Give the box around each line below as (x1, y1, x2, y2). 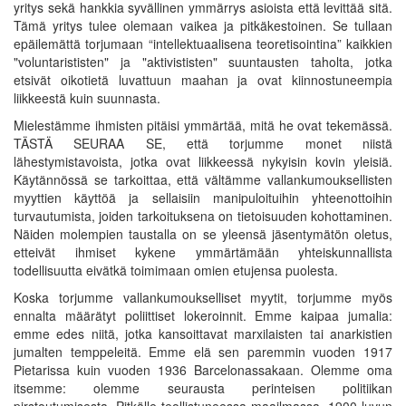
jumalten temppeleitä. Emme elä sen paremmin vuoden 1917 (14, 342, 392, 361)
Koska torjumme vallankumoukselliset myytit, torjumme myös (14, 287, 392, 306)
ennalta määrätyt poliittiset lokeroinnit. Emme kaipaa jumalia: (14, 305, 392, 324)
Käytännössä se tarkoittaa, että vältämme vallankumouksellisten (14, 169, 392, 188)
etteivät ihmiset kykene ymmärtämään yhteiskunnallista (14, 242, 392, 261)
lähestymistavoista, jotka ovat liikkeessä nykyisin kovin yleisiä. (14, 151, 392, 170)
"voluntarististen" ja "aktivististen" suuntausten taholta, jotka (14, 52, 392, 71)
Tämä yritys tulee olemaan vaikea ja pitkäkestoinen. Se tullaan (14, 15, 392, 34)
